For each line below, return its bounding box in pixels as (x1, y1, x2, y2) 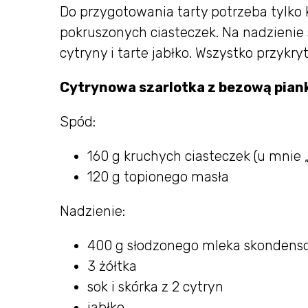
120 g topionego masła (87, 168, 229, 185)
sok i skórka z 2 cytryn (87, 278, 223, 295)
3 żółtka (87, 258, 137, 274)
